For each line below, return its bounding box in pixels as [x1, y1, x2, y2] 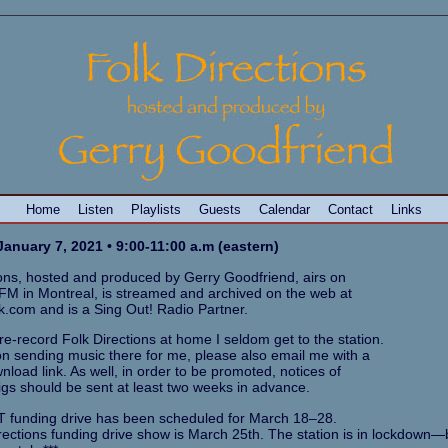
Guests [199, 202, 241, 217]
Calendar [259, 202, 310, 217]
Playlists [131, 202, 181, 217]
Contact [328, 202, 373, 217]
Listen [78, 202, 113, 217]
